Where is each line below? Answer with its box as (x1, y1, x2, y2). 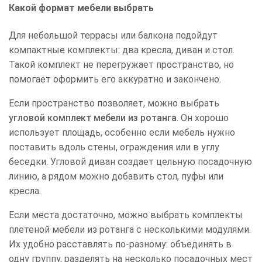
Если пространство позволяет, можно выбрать (9, 98, 219, 109)
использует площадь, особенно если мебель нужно (9, 127, 235, 139)
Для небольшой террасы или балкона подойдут (9, 30, 218, 42)
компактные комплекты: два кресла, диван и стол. (9, 44, 235, 56)
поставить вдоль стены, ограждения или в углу (9, 142, 219, 153)
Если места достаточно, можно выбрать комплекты (9, 209, 243, 221)
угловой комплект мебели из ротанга (9, 112, 177, 124)
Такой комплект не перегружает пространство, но (9, 59, 234, 71)
